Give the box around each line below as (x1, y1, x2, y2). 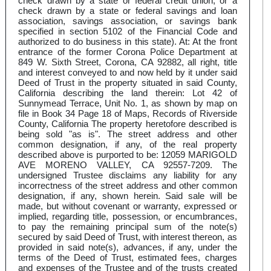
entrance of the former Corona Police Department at (18, 47, 237, 57)
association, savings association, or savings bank (18, 16, 237, 27)
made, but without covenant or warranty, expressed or (18, 201, 237, 212)
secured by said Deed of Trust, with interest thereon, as (18, 232, 237, 243)
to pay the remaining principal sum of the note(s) (18, 221, 237, 232)
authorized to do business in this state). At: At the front (18, 36, 237, 47)
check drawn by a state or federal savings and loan (18, 5, 237, 16)
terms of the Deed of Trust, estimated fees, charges (18, 252, 237, 263)
